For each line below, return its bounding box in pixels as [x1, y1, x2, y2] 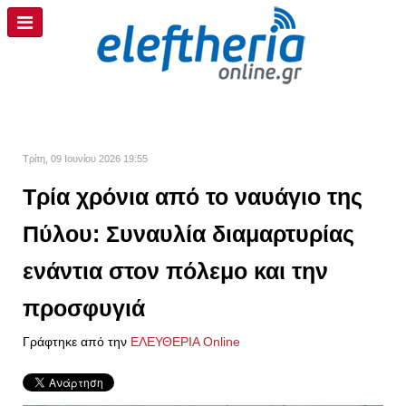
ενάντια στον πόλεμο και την [23, 258, 328, 284]
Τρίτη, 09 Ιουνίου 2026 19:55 [23, 153, 148, 164]
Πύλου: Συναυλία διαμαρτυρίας [23, 221, 354, 246]
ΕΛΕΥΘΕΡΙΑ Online [130, 334, 240, 349]
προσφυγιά [23, 295, 145, 321]
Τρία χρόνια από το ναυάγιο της [23, 184, 362, 209]
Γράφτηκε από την [23, 334, 130, 349]
